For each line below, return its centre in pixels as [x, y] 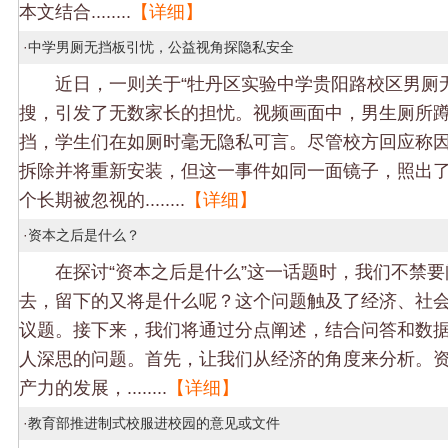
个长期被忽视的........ [102, 199]
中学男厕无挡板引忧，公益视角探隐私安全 [161, 47]
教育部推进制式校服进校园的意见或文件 [154, 423]
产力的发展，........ [93, 387]
